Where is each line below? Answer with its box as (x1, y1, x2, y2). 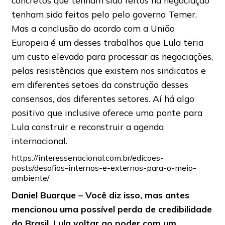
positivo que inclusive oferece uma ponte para (11, 107, 202, 119)
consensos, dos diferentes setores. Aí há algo (11, 93, 194, 104)
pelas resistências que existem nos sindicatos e (11, 65, 206, 76)
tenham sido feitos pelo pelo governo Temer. (11, 9, 197, 20)
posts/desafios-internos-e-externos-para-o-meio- (11, 163, 196, 173)
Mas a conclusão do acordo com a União (11, 23, 175, 34)
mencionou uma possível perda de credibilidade (11, 203, 212, 215)
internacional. (11, 135, 67, 147)
